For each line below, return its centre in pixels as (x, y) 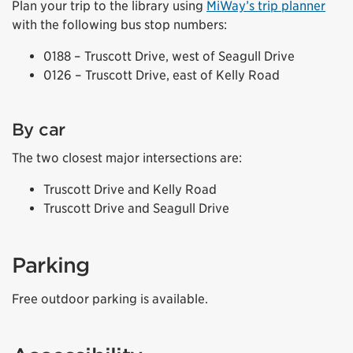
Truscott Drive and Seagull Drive (136, 209)
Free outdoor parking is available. (110, 299)
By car (39, 130)
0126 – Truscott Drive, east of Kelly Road (162, 76)
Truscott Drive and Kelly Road (130, 190)
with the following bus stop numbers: (119, 25)
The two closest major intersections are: (127, 158)
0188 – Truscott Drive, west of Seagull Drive (169, 57)
